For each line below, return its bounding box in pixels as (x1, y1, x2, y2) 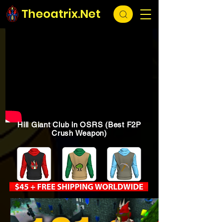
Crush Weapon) (52, 129, 107, 137)
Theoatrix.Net (21, 6, 101, 22)
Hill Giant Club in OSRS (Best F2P (17, 120, 141, 129)
